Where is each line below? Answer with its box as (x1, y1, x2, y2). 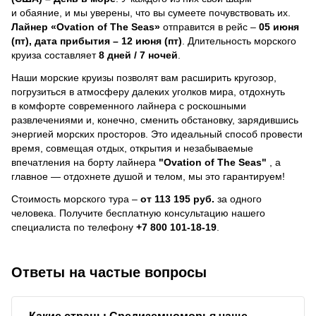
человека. (11, 207, 59, 219)
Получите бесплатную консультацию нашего (59, 207, 265, 219)
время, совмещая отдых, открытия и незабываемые (11, 142, 253, 154)
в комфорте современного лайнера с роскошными (11, 99, 246, 111)
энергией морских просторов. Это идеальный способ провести (11, 128, 303, 140)
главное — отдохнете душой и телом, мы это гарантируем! (11, 170, 285, 182)
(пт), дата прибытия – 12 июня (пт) (11, 35, 182, 47)
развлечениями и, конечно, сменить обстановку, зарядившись (11, 114, 298, 126)
